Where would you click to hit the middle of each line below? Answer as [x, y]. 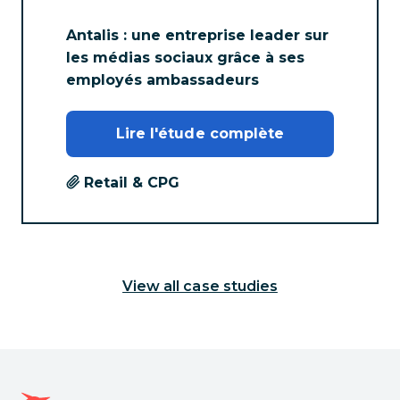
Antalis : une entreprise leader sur [197, 36]
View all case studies [200, 286]
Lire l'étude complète [200, 133]
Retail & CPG [132, 182]
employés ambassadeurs [162, 80]
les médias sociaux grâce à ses [185, 58]
